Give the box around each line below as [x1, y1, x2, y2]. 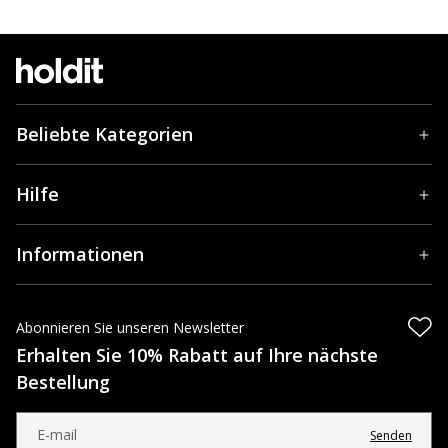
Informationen [16, 242, 144, 266]
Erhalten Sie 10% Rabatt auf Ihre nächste [16, 343, 378, 367]
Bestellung [16, 370, 110, 394]
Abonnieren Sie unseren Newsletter [16, 318, 244, 337]
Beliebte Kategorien [16, 122, 193, 146]
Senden [370, 427, 412, 444]
